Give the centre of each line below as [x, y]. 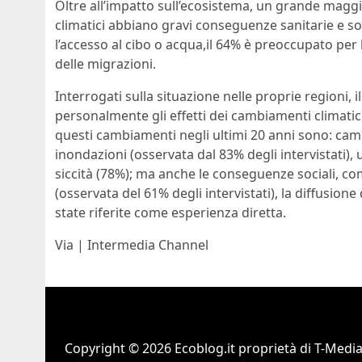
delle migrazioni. [105, 64]
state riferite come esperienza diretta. [170, 213]
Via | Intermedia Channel [132, 245]
